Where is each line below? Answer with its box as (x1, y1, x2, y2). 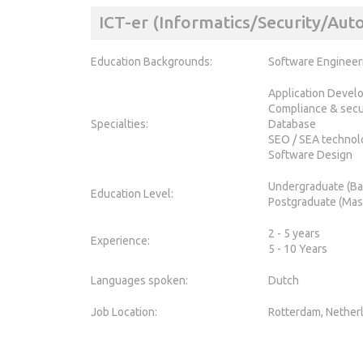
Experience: (91, 233, 150, 247)
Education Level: (91, 186, 173, 200)
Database (268, 117, 316, 130)
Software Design (268, 147, 352, 161)
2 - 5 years (268, 226, 320, 240)
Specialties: (91, 117, 148, 130)
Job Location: (91, 305, 157, 318)
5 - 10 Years (268, 241, 327, 255)
